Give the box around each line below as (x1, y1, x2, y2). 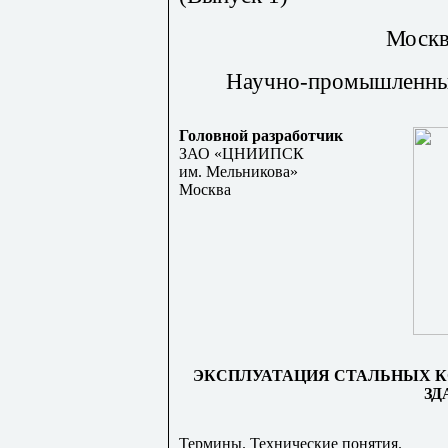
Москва (179, 180, 231, 198)
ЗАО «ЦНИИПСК (179, 144, 304, 162)
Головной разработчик (179, 126, 343, 144)
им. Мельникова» (179, 162, 298, 180)
